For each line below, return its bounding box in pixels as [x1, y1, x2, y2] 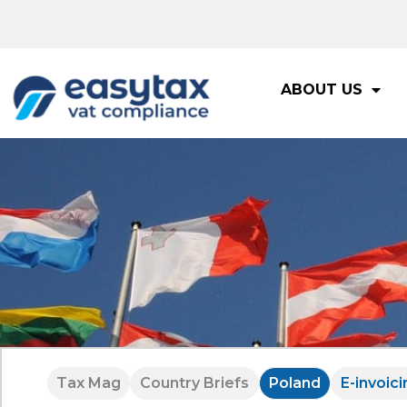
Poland [269, 373, 321, 392]
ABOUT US [280, 81, 362, 99]
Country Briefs [140, 373, 249, 392]
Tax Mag [56, 373, 121, 392]
